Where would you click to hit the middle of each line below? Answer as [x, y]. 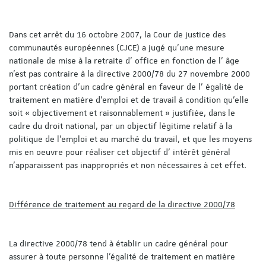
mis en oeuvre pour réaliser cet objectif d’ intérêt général [120, 152]
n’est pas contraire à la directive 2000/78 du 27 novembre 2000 [129, 73]
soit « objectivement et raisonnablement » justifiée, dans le [122, 113]
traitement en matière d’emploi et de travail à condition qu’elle [129, 99]
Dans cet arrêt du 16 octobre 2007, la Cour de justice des [117, 34]
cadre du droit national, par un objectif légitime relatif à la [121, 126]
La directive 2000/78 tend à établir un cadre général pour [118, 243]
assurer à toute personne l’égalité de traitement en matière [122, 256]
